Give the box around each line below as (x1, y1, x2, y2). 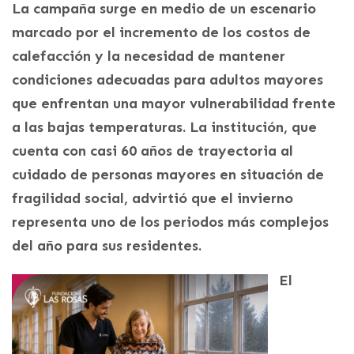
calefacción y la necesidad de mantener (12, 47, 285, 66)
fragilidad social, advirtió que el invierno (12, 190, 293, 208)
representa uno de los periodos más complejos (12, 213, 329, 232)
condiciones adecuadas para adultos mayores (12, 71, 323, 89)
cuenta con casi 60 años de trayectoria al (12, 142, 293, 160)
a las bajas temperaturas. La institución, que (12, 119, 317, 137)
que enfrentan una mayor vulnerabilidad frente (12, 95, 336, 113)
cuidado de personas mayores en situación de (12, 166, 324, 184)
